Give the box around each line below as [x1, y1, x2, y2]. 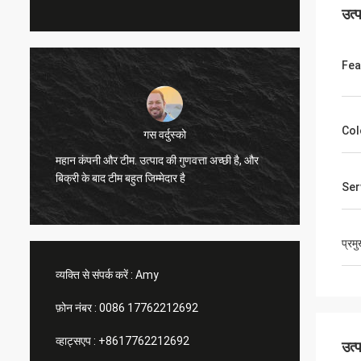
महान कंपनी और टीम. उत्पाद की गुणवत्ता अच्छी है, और [56, 153, 259, 167]
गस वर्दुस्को [143, 127, 186, 141]
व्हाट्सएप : [56, 334, 96, 347]
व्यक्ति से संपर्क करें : [56, 268, 133, 281]
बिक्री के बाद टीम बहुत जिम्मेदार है [56, 171, 185, 185]
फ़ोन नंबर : [56, 301, 97, 314]
